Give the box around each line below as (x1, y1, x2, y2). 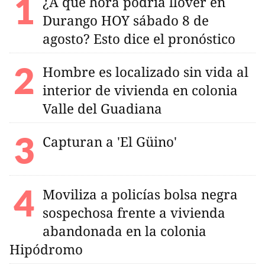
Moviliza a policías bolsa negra (43, 185, 238, 203)
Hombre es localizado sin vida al (43, 62, 248, 81)
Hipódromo (9, 240, 83, 258)
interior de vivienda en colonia (43, 80, 238, 99)
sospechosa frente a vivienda (43, 203, 225, 222)
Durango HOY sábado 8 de (43, 11, 209, 30)
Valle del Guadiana (43, 99, 162, 118)
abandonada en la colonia (43, 221, 206, 240)
